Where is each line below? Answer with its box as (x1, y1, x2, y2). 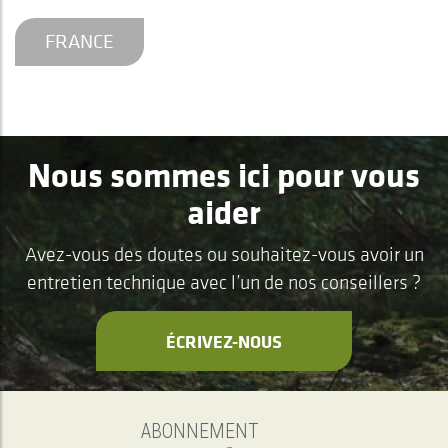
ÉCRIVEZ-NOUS (166, 328, 282, 353)
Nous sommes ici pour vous (28, 151, 420, 197)
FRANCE (45, 29, 114, 54)
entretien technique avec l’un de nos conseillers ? (27, 270, 421, 294)
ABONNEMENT (140, 419, 259, 443)
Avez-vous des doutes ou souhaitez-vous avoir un (24, 242, 424, 266)
